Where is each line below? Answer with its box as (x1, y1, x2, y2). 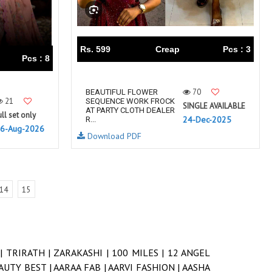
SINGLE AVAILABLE (183, 101, 245, 111)
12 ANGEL (167, 246, 211, 259)
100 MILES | (112, 246, 168, 259)
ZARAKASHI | (53, 246, 112, 259)
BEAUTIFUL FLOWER (86, 87, 158, 97)
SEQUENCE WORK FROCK (86, 97, 175, 106)
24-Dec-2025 (183, 114, 231, 125)
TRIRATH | (5, 246, 54, 259)
